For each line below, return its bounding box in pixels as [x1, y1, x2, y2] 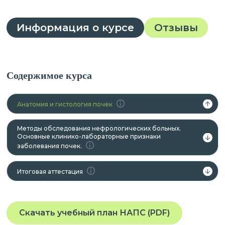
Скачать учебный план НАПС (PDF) [19, 208, 170, 217]
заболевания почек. [17, 142, 82, 150]
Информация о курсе [16, 22, 134, 34]
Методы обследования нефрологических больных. [17, 125, 181, 132]
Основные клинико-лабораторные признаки [17, 133, 161, 140]
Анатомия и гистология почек [17, 100, 113, 108]
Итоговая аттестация [17, 168, 83, 175]
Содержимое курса [6, 70, 92, 81]
